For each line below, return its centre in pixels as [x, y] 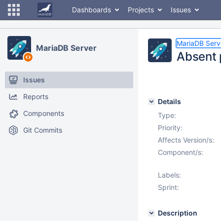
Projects [141, 10]
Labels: [169, 175]
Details [169, 101]
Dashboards [92, 10]
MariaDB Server [66, 48]
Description [178, 213]
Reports [36, 96]
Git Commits [43, 130]
